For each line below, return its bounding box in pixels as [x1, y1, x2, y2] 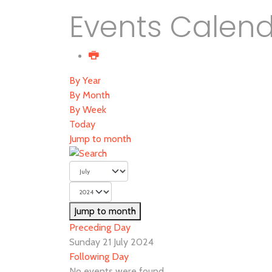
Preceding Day [69, 222, 131, 233]
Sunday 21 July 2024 [69, 236, 154, 248]
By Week [69, 104, 106, 115]
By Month [69, 89, 110, 101]
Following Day [69, 251, 129, 262]
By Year [69, 75, 101, 86]
